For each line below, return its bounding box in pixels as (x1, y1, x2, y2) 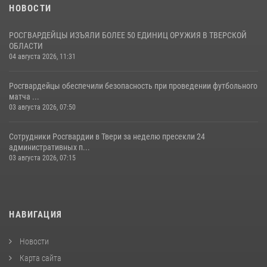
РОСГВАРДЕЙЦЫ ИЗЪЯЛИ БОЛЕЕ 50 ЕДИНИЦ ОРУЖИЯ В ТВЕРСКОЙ (9, 30, 247, 41)
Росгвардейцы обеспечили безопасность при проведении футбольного (9, 81, 257, 91)
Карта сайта (18, 253, 61, 263)
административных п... (9, 142, 90, 153)
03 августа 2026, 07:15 (9, 154, 76, 163)
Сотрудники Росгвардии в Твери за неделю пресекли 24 (9, 132, 205, 142)
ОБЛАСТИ (9, 41, 43, 51)
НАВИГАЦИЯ (9, 209, 63, 221)
